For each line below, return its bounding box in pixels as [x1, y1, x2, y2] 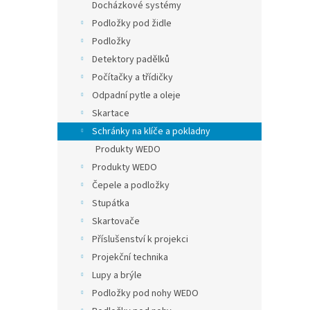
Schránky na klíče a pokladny [92, 125, 210, 138]
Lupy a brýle [92, 268, 142, 282]
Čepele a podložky [92, 179, 170, 192]
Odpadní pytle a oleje [92, 89, 181, 102]
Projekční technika [92, 250, 168, 264]
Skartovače [92, 215, 140, 228]
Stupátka [92, 197, 129, 210]
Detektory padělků [92, 53, 170, 66]
